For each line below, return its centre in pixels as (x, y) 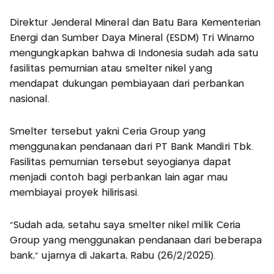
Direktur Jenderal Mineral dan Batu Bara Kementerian (135, 23)
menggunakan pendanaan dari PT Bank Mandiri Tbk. (132, 147)
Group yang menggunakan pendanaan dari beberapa (136, 240)
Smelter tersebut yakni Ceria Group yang (108, 131)
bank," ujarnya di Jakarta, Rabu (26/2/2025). (113, 256)
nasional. (30, 99)
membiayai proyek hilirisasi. (74, 193)
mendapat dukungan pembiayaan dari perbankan (127, 84)
